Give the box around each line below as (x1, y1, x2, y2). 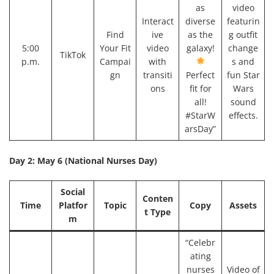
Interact (141, 15, 174, 27)
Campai (99, 55, 131, 67)
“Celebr (185, 236, 215, 248)
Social (61, 185, 85, 198)
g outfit (229, 28, 257, 40)
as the (188, 28, 213, 40)
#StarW (185, 109, 215, 121)
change (228, 42, 258, 54)
